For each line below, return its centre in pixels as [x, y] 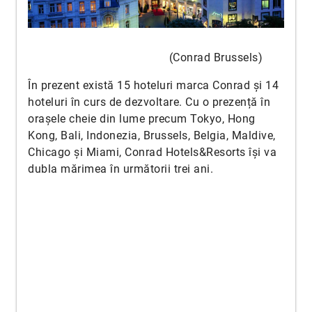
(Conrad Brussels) [145, 58]
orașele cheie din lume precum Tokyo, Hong [142, 119]
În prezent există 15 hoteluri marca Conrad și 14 [153, 86]
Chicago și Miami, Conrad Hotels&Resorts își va [152, 153]
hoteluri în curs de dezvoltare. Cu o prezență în [149, 102]
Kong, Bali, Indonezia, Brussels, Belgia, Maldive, [152, 136]
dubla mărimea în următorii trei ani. [120, 169]
